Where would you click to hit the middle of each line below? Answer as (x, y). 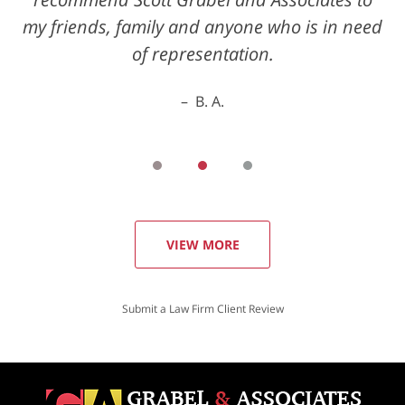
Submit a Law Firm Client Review (202, 308)
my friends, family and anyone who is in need (202, 26)
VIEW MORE (202, 244)
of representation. (202, 53)
